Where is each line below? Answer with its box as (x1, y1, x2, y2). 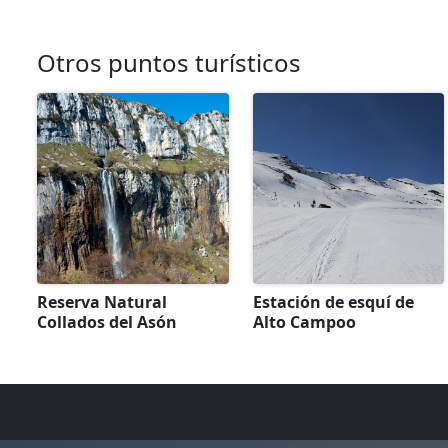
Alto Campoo (252, 311, 356, 334)
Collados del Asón (37, 311, 177, 334)
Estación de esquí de (252, 291, 414, 314)
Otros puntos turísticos (37, 45, 301, 79)
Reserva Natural (37, 291, 167, 314)
